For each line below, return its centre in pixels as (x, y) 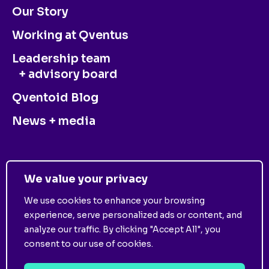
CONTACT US (55, 166)
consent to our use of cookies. (89, 243)
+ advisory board (65, 75)
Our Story (40, 12)
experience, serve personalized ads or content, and (133, 215)
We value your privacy (86, 179)
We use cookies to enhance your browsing (114, 200)
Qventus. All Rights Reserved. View (134, 258)
